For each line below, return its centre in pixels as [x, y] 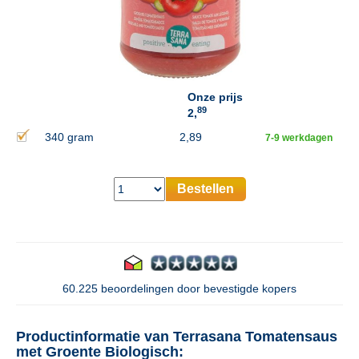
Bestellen [206, 188]
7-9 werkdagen [298, 137]
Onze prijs [215, 97]
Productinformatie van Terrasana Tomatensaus [177, 336]
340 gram [69, 137]
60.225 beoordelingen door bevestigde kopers [179, 288]
